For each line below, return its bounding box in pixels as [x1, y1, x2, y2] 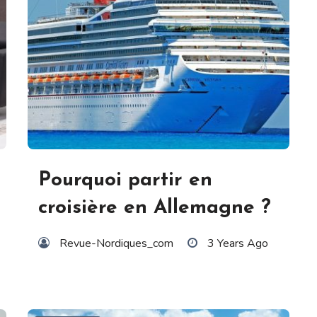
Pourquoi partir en [38, 171, 212, 191]
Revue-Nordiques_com [59, 236, 173, 252]
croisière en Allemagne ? [38, 198, 271, 219]
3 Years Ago [207, 236, 268, 252]
